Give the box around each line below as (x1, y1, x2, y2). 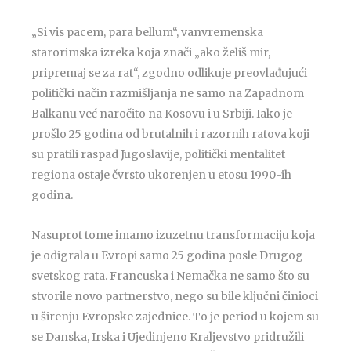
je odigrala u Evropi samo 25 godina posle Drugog (31, 248, 304, 262)
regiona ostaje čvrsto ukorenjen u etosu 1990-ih (31, 168, 292, 182)
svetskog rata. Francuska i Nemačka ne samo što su (31, 269, 310, 283)
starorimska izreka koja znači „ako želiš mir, (31, 45, 271, 60)
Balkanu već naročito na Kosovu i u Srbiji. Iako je (31, 107, 293, 121)
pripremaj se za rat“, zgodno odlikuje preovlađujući (31, 66, 308, 80)
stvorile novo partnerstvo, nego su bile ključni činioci (31, 289, 319, 303)
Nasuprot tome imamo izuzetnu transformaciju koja (31, 228, 316, 242)
